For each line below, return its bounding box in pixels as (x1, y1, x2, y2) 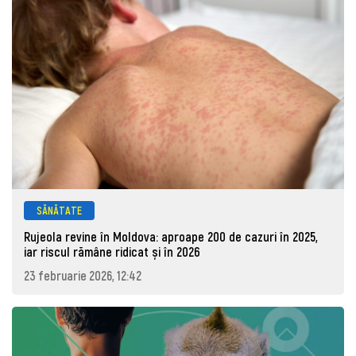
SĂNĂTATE (37, 203, 82, 218)
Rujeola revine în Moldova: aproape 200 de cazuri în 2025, (24, 229, 318, 245)
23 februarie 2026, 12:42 (24, 267, 141, 283)
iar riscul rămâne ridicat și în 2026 (24, 244, 200, 260)
